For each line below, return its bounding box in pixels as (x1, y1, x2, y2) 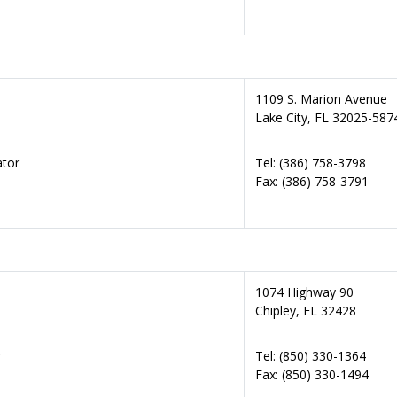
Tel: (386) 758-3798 (255, 154, 366, 171)
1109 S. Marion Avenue (255, 90, 387, 107)
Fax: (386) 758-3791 (255, 173, 369, 190)
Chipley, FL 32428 (255, 302, 356, 319)
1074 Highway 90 (255, 284, 354, 300)
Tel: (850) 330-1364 (255, 347, 366, 364)
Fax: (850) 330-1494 (255, 366, 369, 383)
